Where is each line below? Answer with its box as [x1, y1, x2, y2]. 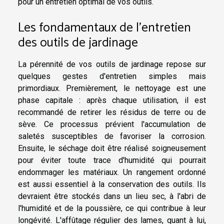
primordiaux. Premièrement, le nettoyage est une [18, 83, 206, 93]
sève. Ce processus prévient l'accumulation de [18, 119, 206, 129]
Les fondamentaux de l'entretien [18, 17, 191, 38]
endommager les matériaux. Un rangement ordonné [18, 167, 206, 177]
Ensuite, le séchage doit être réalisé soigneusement [18, 143, 206, 153]
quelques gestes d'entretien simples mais [18, 71, 206, 81]
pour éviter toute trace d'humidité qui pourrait [18, 155, 206, 165]
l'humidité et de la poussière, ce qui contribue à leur [18, 203, 206, 213]
